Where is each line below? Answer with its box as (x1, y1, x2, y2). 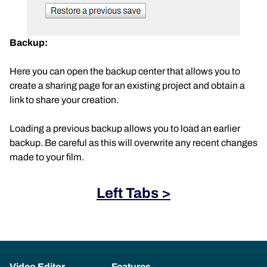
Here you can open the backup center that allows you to (10, 66, 240, 76)
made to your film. (10, 152, 84, 162)
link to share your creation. (10, 95, 119, 105)
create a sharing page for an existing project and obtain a (10, 80, 245, 91)
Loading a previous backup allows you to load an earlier (10, 123, 240, 133)
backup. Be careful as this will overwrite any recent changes (10, 138, 257, 148)
